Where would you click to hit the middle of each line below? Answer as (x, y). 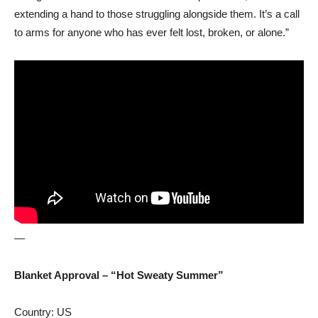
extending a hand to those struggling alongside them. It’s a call (157, 14)
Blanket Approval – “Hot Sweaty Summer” (119, 275)
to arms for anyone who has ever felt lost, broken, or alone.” (152, 33)
